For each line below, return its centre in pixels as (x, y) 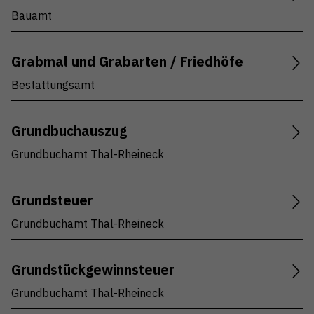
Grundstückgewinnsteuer (93, 270)
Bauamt (32, 16)
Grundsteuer (52, 200)
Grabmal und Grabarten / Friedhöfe (127, 62)
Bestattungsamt (53, 85)
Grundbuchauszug (69, 131)
